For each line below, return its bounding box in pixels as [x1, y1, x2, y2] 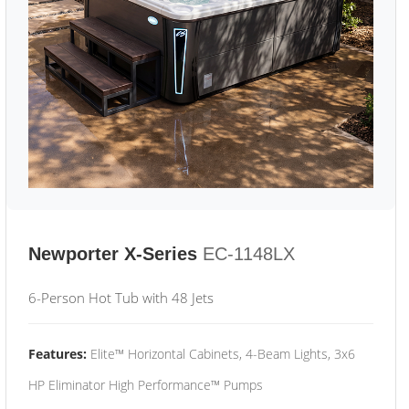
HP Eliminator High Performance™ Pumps [28, 376, 263, 393]
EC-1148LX [203, 244, 295, 264]
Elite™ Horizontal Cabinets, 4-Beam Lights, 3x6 [87, 345, 355, 362]
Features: [28, 345, 87, 362]
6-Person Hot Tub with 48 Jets [28, 288, 214, 307]
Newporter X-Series [28, 244, 197, 264]
